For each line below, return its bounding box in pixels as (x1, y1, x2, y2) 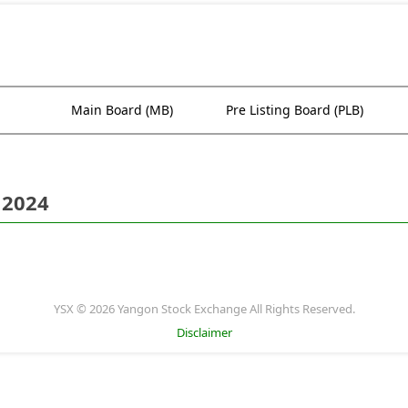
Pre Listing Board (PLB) (226, 100, 363, 118)
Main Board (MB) (71, 100, 173, 118)
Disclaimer (176, 323, 232, 341)
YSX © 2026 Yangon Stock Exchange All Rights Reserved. (53, 300, 355, 317)
